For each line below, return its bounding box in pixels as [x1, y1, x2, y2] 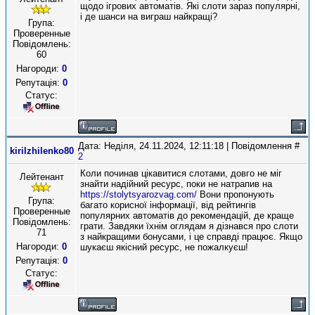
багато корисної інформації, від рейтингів [80, 200, 256, 210]
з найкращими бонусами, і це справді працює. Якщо [80, 231, 302, 242]
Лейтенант [19, 172, 64, 182]
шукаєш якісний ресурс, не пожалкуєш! [80, 242, 248, 252]
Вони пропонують [197, 189, 274, 200]
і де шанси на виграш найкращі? [80, 11, 217, 22]
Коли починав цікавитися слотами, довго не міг [80, 168, 282, 179]
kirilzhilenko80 [10, 146, 74, 156]
